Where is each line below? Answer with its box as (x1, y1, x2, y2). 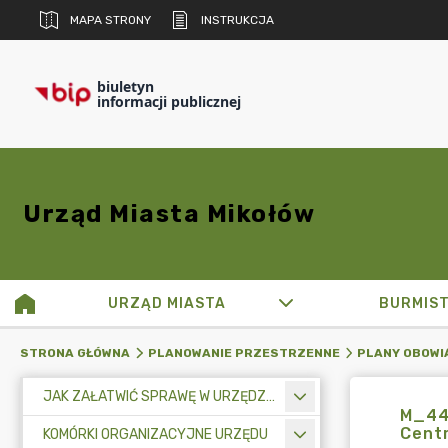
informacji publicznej (97, 92, 241, 111)
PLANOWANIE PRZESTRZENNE (147, 346, 340, 360)
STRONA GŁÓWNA (20, 346, 130, 360)
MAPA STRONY (70, 13, 151, 27)
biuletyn (97, 77, 154, 96)
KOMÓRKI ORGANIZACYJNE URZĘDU (43, 426, 268, 443)
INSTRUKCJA (201, 13, 274, 27)
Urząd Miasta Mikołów (23, 200, 315, 228)
